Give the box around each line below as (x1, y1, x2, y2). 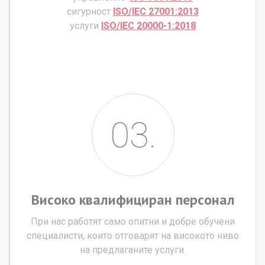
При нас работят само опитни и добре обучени (31, 215, 235, 227)
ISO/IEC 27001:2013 (113, 5, 199, 17)
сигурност (67, 5, 111, 17)
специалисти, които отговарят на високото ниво (27, 230, 239, 241)
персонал (175, 190, 235, 209)
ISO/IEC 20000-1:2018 (101, 20, 196, 31)
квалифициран (79, 190, 172, 209)
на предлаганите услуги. (80, 244, 186, 256)
